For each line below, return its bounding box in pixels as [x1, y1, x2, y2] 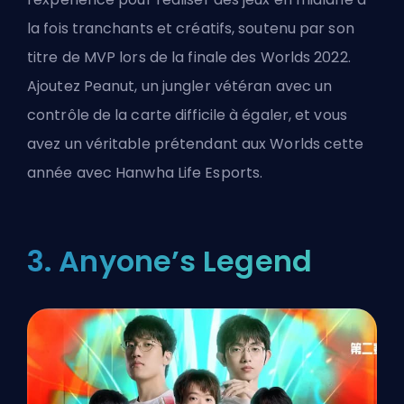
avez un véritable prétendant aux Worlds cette [27, 133, 364, 154]
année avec [27, 161, 116, 183]
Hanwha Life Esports [115, 161, 261, 183]
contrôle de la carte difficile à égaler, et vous [27, 104, 347, 125]
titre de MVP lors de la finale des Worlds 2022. [27, 46, 351, 68]
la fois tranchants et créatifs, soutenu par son [27, 17, 354, 39]
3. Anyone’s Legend [27, 240, 312, 281]
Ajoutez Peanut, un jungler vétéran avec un [27, 75, 333, 96]
